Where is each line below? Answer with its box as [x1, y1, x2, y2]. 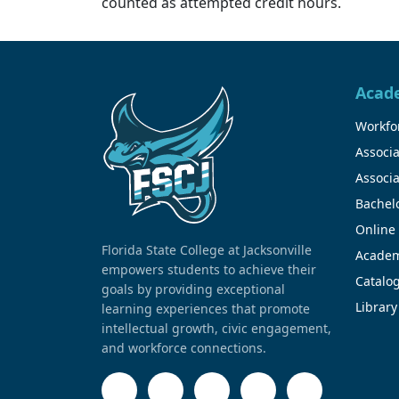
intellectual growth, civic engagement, [102, 319, 331, 337]
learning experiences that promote [102, 299, 310, 317]
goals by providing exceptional [102, 280, 285, 297]
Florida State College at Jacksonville [102, 240, 312, 258]
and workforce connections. [102, 338, 266, 356]
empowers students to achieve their [102, 260, 316, 278]
